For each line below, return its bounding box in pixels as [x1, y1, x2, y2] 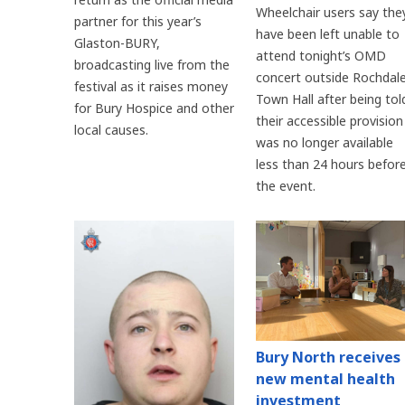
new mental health [255, 369, 395, 390]
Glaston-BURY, [74, 33, 160, 52]
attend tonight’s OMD [255, 47, 386, 65]
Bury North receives [255, 347, 400, 368]
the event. [255, 177, 316, 195]
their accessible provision [255, 112, 403, 130]
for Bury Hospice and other [74, 99, 234, 117]
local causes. [74, 120, 148, 138]
